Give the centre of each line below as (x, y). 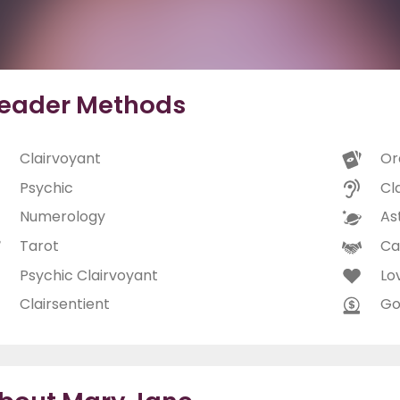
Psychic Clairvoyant (89, 275)
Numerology (62, 217)
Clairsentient (65, 304)
